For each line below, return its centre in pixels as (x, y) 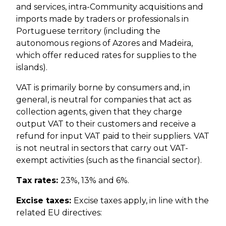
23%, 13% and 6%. (95, 181)
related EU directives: (59, 213)
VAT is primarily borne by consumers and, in (103, 88)
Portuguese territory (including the (88, 31)
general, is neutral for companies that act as (104, 100)
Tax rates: (38, 181)
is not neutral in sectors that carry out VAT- (102, 148)
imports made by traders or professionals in (102, 19)
